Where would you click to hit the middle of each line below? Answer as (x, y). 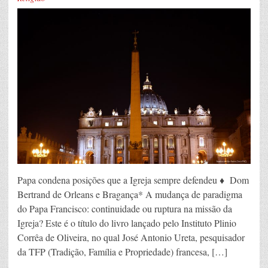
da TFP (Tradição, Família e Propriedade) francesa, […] (122, 252)
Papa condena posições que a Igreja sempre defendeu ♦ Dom (133, 180)
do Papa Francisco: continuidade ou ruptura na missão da (125, 209)
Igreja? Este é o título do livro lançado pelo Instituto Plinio (127, 223)
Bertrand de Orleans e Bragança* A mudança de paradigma (130, 194)
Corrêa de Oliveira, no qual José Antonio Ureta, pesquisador (131, 237)
